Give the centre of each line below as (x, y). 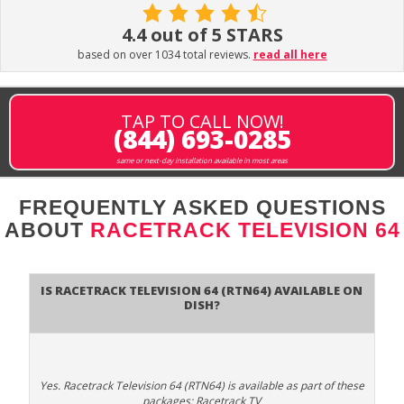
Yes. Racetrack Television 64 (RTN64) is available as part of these (202, 386)
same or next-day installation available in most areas (202, 160)
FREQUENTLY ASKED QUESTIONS (202, 207)
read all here (290, 55)
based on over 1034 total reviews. (165, 55)
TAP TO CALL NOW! (202, 121)
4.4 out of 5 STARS (202, 35)
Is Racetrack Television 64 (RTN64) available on (202, 289)
